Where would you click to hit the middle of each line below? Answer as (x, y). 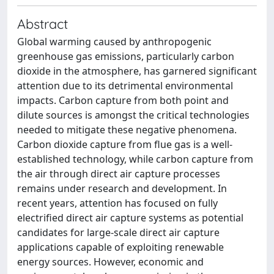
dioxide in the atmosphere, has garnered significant (137, 71)
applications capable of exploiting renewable (120, 247)
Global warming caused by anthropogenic (114, 42)
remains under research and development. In (122, 188)
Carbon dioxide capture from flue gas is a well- (125, 144)
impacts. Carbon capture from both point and (123, 100)
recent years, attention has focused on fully (117, 203)
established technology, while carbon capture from (135, 159)
